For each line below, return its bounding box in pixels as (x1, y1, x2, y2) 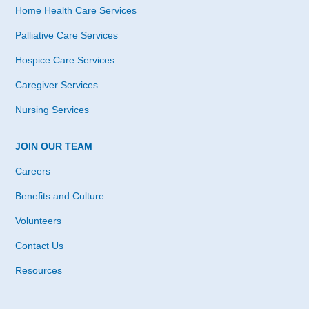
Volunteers (15, 215, 61, 226)
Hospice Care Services (15, 54, 114, 66)
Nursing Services (15, 103, 89, 115)
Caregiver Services (15, 79, 98, 90)
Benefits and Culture (15, 190, 104, 201)
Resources (15, 264, 62, 276)
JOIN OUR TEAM (15, 140, 92, 152)
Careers (15, 165, 50, 177)
